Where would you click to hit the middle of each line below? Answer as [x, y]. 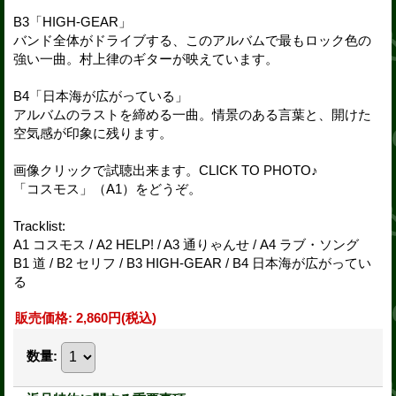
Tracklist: [39, 225]
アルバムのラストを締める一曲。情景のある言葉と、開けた [192, 114]
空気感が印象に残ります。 [93, 133]
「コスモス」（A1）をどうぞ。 [107, 188]
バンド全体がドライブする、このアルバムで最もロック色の [192, 40]
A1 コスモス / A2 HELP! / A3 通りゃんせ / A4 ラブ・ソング [186, 244]
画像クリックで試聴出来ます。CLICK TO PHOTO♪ [166, 170]
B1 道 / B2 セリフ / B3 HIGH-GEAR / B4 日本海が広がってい [192, 263]
